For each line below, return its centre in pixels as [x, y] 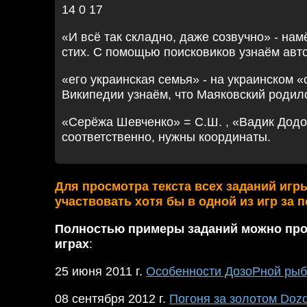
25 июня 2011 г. [100, 271]
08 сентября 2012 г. [112, 299]
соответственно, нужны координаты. [168, 137]
